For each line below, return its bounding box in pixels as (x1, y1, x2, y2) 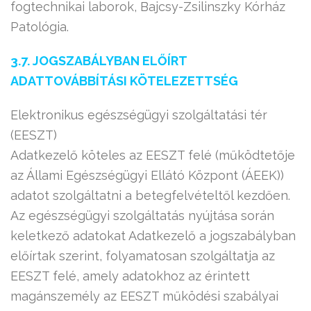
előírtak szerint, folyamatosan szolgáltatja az (10, 249, 275, 263)
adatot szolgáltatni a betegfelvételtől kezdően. (10, 188, 290, 203)
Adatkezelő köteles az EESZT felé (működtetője (10, 148, 295, 162)
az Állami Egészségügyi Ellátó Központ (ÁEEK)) (10, 168, 284, 183)
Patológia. (10, 19, 69, 34)
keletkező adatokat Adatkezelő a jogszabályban (10, 228, 296, 243)
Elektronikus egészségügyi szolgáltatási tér (10, 108, 267, 122)
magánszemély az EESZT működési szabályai (10, 289, 278, 303)
